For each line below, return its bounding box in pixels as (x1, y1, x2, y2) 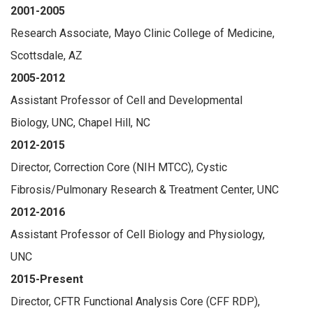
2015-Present (10, 272, 83, 286)
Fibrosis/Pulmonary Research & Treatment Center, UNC (10, 182, 279, 196)
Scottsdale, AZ (10, 48, 82, 62)
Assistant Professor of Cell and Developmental (10, 93, 242, 107)
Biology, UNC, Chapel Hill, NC (10, 115, 150, 129)
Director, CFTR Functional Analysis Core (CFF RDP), (10, 294, 260, 308)
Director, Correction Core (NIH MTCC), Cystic (10, 160, 227, 174)
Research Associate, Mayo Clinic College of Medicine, (10, 26, 275, 40)
